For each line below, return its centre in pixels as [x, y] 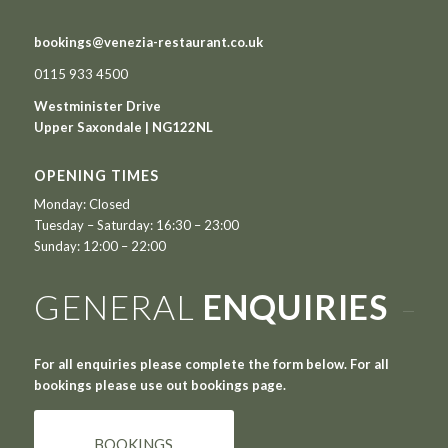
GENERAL [118, 307]
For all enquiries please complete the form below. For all [211, 363]
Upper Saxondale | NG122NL [123, 127]
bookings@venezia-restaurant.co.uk [148, 42]
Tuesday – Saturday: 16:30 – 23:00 [136, 225]
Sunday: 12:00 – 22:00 [99, 246]
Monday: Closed [81, 204]
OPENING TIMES [96, 176]
